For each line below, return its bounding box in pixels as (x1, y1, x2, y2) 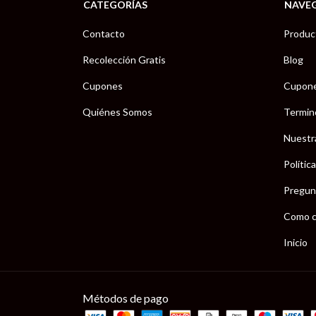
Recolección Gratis (83, 53, 166, 66)
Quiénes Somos (83, 105, 152, 118)
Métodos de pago (83, 291, 169, 305)
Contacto (83, 27, 125, 39)
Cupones (83, 79, 123, 92)
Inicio (284, 236, 308, 248)
